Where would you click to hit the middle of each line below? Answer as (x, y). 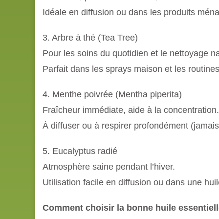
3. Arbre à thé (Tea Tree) (90, 37)
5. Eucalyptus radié (80, 151)
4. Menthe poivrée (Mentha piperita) (112, 94)
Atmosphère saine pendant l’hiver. (109, 166)
